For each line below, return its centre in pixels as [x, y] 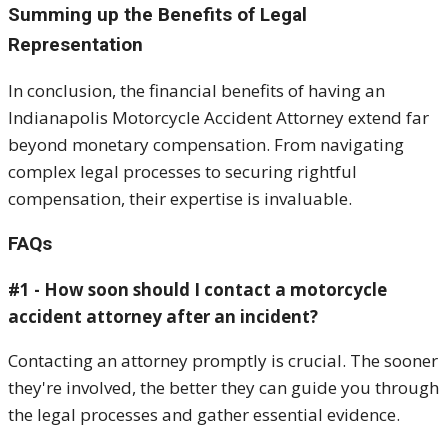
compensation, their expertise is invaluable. [180, 198]
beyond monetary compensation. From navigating [206, 144]
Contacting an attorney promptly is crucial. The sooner [223, 360]
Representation [75, 44]
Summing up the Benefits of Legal [157, 14]
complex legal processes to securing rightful [182, 171]
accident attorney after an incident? [163, 316]
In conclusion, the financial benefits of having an [196, 90]
